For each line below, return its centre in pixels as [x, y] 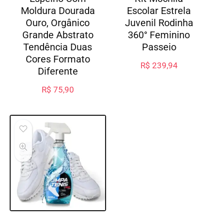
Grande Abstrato [58, 35]
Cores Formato [58, 59]
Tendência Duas [58, 47]
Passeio [159, 47]
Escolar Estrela [159, 11]
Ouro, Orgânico [58, 23]
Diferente [58, 71]
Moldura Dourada [58, 11]
